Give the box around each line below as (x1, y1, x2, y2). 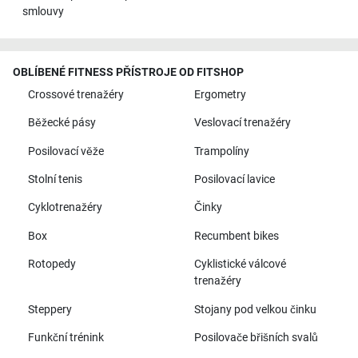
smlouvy (22, 4, 64, 18)
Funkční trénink (27, 330, 104, 344)
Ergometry (193, 87, 246, 101)
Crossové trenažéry (27, 87, 124, 101)
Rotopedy (27, 257, 76, 272)
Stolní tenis (27, 173, 82, 187)
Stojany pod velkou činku (193, 302, 316, 316)
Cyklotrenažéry (27, 201, 102, 215)
